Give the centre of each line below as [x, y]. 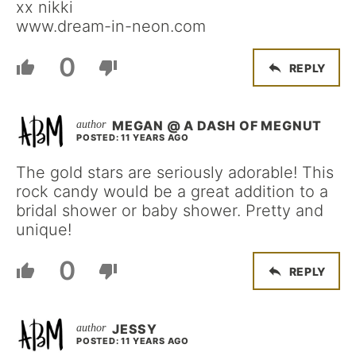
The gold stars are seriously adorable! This [175, 172]
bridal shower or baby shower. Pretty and [170, 211]
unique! [44, 230]
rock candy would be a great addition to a [172, 192]
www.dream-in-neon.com [111, 26]
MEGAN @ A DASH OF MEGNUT [217, 126]
